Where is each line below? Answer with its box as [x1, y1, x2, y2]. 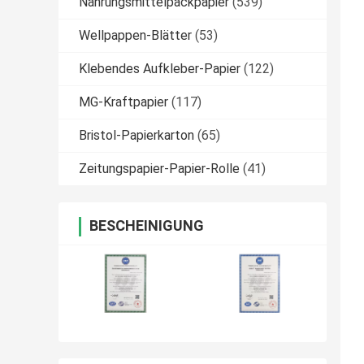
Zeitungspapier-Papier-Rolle [79, 161, 240, 177]
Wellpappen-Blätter [79, 28, 192, 44]
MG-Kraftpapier [79, 94, 168, 110]
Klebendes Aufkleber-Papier [79, 61, 240, 77]
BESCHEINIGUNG [89, 217, 204, 235]
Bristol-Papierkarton [79, 128, 194, 144]
